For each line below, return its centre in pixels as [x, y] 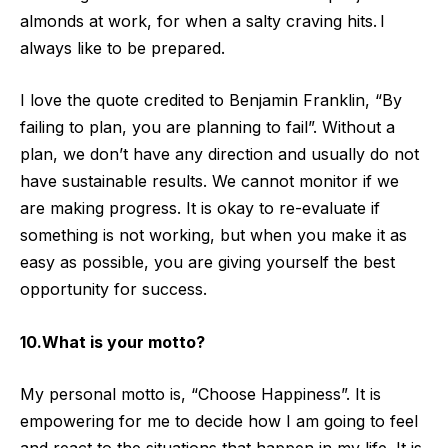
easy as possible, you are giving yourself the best [207, 262]
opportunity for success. [113, 289]
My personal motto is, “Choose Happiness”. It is [200, 394]
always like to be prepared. [122, 47]
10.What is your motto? [112, 341]
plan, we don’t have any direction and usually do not [219, 154]
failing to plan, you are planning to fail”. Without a [207, 127]
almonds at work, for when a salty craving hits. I [202, 20]
